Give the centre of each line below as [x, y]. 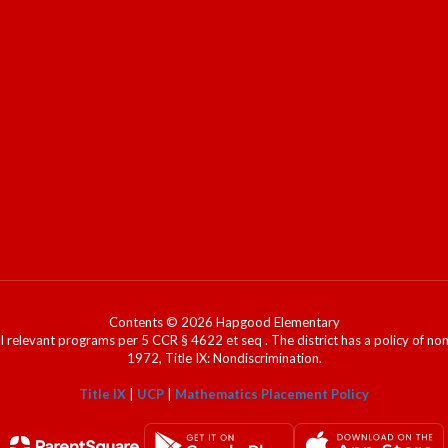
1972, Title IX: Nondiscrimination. [224, 358]
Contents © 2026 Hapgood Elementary [224, 322]
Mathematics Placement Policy [272, 394]
